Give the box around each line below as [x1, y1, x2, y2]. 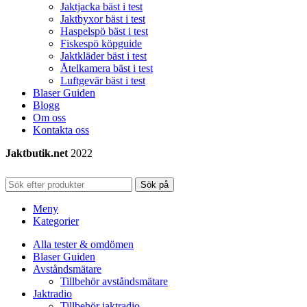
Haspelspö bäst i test [60, 25, 148, 38]
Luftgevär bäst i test [60, 75, 145, 87]
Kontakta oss [33, 124, 89, 136]
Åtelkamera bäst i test [60, 62, 153, 75]
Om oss [33, 112, 66, 124]
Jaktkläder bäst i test [60, 50, 147, 62]
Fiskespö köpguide [60, 38, 142, 50]
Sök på [140, 180, 169, 191]
